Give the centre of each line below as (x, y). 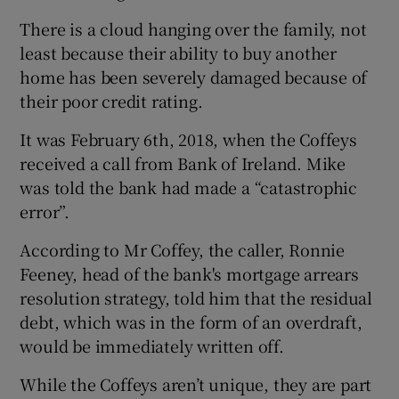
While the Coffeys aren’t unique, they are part (196, 383)
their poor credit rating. (111, 100)
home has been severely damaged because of (194, 76)
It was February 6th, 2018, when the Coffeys (188, 138)
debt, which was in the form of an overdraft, (191, 321)
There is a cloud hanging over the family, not (193, 28)
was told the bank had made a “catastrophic (189, 187)
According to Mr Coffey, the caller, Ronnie (183, 249)
